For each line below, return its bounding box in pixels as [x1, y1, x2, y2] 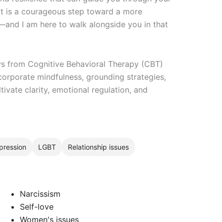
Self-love [20, 202, 54, 212]
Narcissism [20, 189, 61, 199]
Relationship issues [68, 142, 129, 151]
